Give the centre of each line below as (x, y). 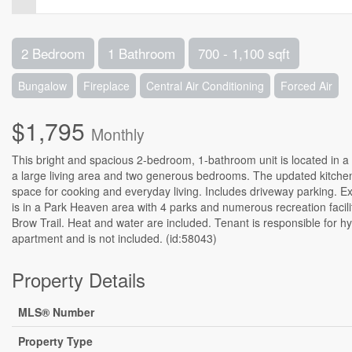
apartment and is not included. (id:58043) (114, 238)
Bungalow (42, 86)
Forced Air (306, 86)
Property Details (79, 279)
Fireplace (106, 86)
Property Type (55, 341)
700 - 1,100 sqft (244, 53)
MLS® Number (56, 312)
